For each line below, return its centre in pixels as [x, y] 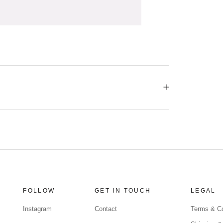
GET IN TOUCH [123, 190]
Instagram [38, 209]
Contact [106, 209]
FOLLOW [39, 190]
